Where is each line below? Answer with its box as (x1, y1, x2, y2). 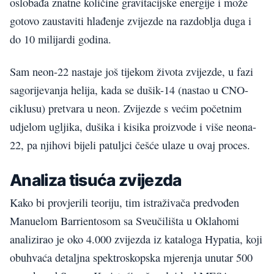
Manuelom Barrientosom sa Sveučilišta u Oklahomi (10, 213, 239, 228)
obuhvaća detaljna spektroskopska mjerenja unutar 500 (10, 250, 253, 265)
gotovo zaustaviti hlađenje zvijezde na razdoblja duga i (10, 13, 251, 29)
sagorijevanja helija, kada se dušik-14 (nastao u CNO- (10, 82, 248, 97)
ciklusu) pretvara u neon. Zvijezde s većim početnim (10, 100, 242, 116)
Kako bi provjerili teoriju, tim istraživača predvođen (10, 194, 239, 210)
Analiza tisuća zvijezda (10, 169, 182, 190)
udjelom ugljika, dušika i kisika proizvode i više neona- (10, 119, 256, 134)
